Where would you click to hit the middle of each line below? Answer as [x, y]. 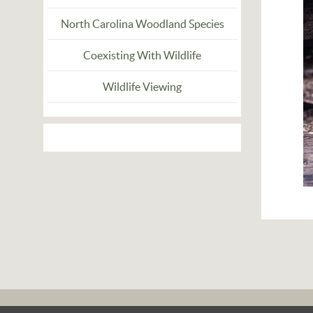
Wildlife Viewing [143, 87]
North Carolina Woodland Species [142, 24]
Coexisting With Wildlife [143, 55]
